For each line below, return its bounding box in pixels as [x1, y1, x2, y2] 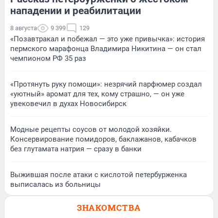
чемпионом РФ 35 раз [10, 54, 86, 63]
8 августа [10, 24, 37, 32]
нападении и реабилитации [10, 4, 141, 17]
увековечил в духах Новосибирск [10, 99, 127, 108]
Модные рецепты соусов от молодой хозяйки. [10, 125, 172, 134]
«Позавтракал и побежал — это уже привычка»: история [10, 34, 205, 43]
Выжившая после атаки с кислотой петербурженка [10, 170, 187, 179]
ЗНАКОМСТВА [77, 201, 141, 213]
